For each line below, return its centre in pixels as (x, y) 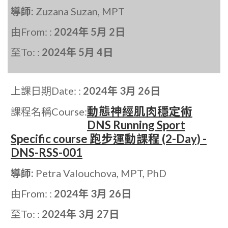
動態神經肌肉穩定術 (140, 111)
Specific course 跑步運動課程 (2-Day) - (109, 139)
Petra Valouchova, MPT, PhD (101, 173)
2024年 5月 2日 (90, 32)
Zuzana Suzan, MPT (80, 11)
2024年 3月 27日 (80, 214)
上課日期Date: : (47, 91)
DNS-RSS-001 (47, 153)
